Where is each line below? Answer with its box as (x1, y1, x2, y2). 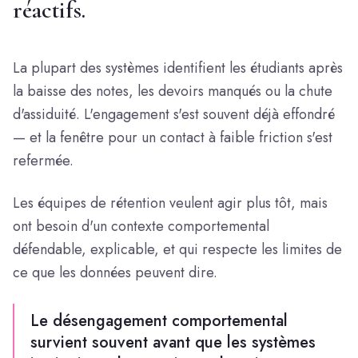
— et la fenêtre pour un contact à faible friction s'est (13, 127, 332, 148)
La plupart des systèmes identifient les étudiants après (13, 58, 343, 78)
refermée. (13, 150, 74, 171)
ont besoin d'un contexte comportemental (13, 216, 269, 237)
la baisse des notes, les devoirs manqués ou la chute (13, 81, 332, 101)
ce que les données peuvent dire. (13, 262, 217, 283)
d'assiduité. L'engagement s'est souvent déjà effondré (13, 104, 335, 125)
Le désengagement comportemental (30, 309, 288, 332)
